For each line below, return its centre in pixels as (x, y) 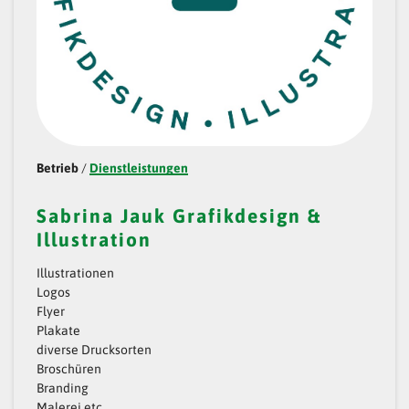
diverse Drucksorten (94, 349)
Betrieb (58, 168)
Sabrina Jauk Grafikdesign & (179, 215)
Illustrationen (75, 273)
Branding (63, 388)
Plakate (58, 330)
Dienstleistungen (139, 168)
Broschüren (69, 368)
